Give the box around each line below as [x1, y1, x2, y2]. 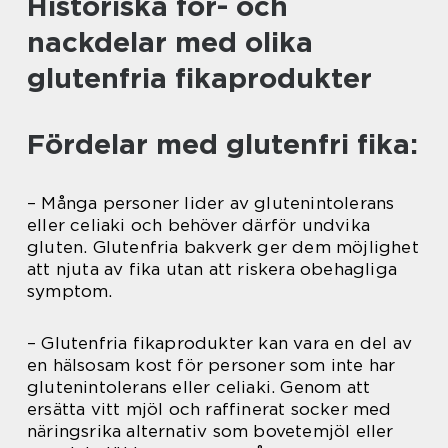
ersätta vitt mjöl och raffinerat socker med [27, 398, 392, 419]
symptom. [27, 280, 113, 301]
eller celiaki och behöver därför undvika [27, 214, 371, 235]
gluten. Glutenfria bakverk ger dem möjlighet [27, 236, 419, 257]
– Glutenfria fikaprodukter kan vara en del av [27, 332, 413, 353]
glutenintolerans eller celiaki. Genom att [27, 376, 371, 397]
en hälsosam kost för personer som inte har [27, 354, 396, 375]
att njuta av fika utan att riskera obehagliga [27, 258, 398, 279]
